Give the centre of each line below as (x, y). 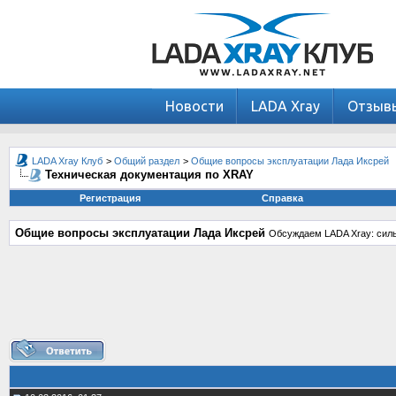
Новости (194, 106)
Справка (282, 198)
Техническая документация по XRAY (149, 175)
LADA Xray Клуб (67, 161)
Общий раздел (147, 161)
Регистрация (110, 198)
